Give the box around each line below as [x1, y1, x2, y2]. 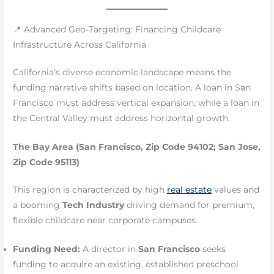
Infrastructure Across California [13, 40, 147, 50]
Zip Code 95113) [13, 157, 80, 168]
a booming [13, 200, 63, 210]
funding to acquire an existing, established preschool [13, 259, 239, 270]
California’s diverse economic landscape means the [13, 67, 232, 78]
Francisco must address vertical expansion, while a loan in [13, 98, 260, 108]
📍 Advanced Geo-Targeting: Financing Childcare [13, 24, 221, 35]
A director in [80, 244, 139, 254]
